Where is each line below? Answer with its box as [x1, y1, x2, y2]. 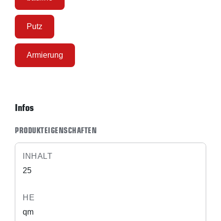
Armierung [27, 51, 63, 59]
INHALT [23, 152, 52, 160]
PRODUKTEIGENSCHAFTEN [15, 126, 97, 135]
